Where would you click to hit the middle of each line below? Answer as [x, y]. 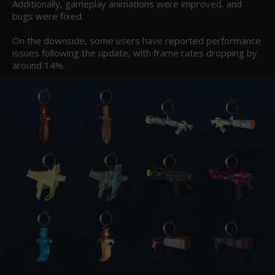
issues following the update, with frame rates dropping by [135, 53]
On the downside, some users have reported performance [137, 41]
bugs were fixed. [48, 16]
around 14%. [39, 65]
